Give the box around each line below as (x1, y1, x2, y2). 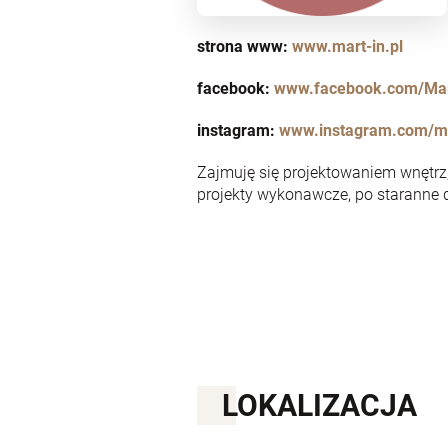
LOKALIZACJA (222, 387, 417, 423)
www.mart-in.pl (292, 36, 403, 56)
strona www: (197, 36, 288, 56)
